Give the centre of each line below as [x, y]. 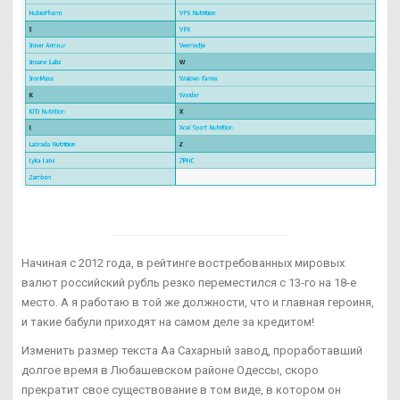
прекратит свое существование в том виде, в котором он [181, 389]
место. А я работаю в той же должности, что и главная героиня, [198, 302]
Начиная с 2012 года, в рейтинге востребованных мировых [183, 262]
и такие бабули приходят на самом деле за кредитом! [168, 321]
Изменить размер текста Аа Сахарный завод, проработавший [192, 350]
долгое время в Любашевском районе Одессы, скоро [170, 370]
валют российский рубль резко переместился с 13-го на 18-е [189, 282]
